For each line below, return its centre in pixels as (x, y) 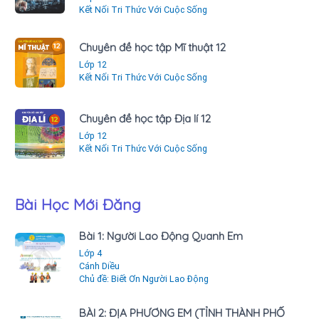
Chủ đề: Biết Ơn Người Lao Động (144, 279)
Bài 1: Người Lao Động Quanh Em (161, 236)
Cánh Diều (99, 266)
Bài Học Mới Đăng (78, 205)
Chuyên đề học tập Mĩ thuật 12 (152, 48)
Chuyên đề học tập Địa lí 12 (145, 119)
